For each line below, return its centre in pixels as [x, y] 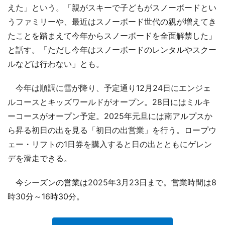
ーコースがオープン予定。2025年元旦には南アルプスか [110, 116]
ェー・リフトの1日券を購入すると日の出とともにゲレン [110, 144]
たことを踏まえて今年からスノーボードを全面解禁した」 [112, 35]
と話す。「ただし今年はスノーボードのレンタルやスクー [112, 49]
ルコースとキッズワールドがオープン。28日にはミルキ [109, 102]
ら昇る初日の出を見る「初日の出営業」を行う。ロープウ [112, 130]
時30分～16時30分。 [46, 196]
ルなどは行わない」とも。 [56, 64]
